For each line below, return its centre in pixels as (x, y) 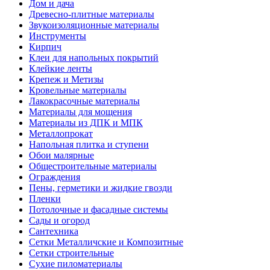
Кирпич (45, 47)
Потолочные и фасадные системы (99, 209)
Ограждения (55, 177)
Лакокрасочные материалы (84, 101)
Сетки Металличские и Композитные (106, 242)
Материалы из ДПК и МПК (86, 123)
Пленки (45, 199)
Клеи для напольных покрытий (94, 58)
